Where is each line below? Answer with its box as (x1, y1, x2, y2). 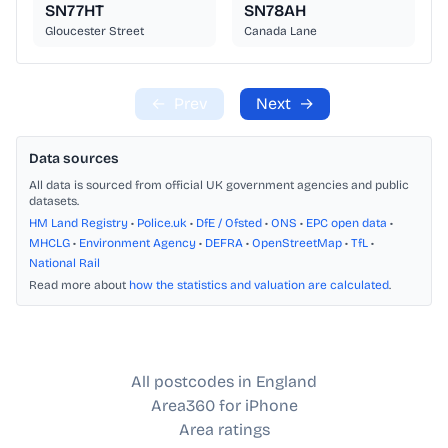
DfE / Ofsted (196, 216, 262, 231)
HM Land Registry (29, 216, 128, 231)
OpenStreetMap (252, 236, 342, 251)
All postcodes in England (131, 372, 317, 392)
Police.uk (137, 216, 187, 231)
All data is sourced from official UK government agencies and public (29, 178, 409, 193)
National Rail (29, 256, 100, 271)
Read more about (29, 278, 129, 293)
